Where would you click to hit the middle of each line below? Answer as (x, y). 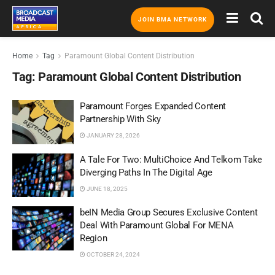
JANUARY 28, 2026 (113, 135)
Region (94, 238)
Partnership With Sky (120, 119)
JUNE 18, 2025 (107, 188)
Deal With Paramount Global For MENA (157, 225)
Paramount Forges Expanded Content (153, 106)
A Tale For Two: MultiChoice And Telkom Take (171, 159)
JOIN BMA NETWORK (172, 19)
